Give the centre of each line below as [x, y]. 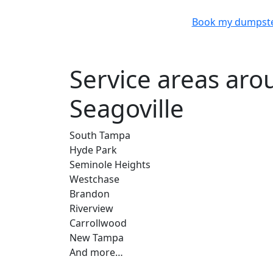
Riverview [91, 208]
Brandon [90, 193]
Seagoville [127, 108]
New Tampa [97, 237]
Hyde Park [93, 150]
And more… [96, 252]
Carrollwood [98, 223]
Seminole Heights [110, 164]
